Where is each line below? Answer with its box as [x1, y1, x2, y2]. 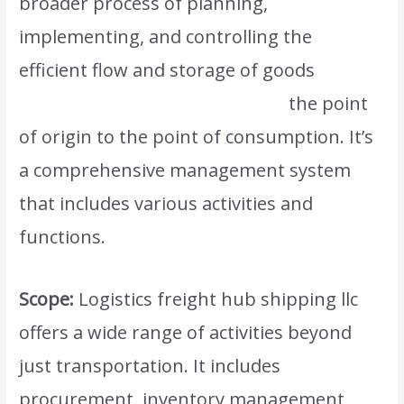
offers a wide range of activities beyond [19, 320, 353, 345]
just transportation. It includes [19, 353, 281, 379]
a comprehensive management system [19, 158, 352, 183]
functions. [19, 225, 106, 250]
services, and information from [19, 91, 285, 116]
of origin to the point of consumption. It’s [19, 124, 374, 150]
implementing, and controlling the [19, 24, 313, 50]
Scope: [19, 287, 75, 312]
